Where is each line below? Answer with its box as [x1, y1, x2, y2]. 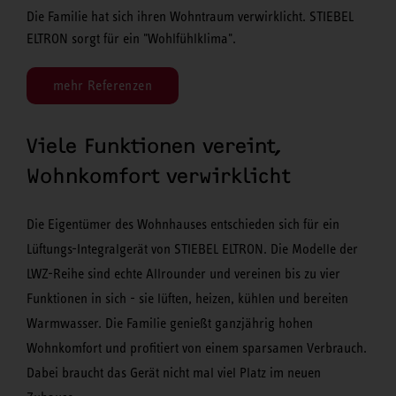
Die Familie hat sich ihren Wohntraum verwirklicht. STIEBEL [27, 8, 354, 24]
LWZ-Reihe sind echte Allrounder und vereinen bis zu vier [27, 265, 340, 281]
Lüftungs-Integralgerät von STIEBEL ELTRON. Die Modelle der [27, 240, 358, 256]
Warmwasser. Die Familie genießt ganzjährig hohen [27, 315, 313, 331]
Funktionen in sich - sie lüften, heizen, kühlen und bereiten [27, 290, 348, 306]
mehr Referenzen [53, 77, 152, 93]
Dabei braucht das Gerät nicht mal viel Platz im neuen [27, 364, 321, 380]
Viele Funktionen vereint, [27, 133, 281, 158]
